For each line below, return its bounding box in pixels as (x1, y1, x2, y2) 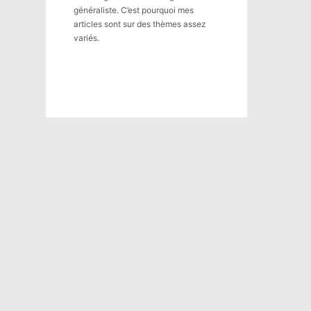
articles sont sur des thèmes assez (74, 19, 206, 29)
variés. (74, 33, 99, 43)
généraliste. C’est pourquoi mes (74, 5, 194, 15)
